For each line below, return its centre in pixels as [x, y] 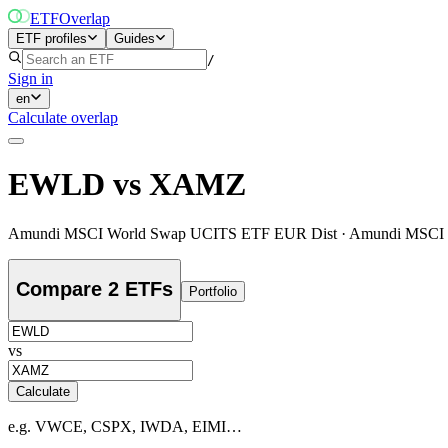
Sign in [30, 78]
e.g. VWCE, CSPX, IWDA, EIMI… [125, 427]
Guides [134, 38]
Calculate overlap [63, 117]
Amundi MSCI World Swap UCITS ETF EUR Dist [172, 233]
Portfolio [213, 292]
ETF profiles [51, 38]
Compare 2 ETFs [94, 289]
